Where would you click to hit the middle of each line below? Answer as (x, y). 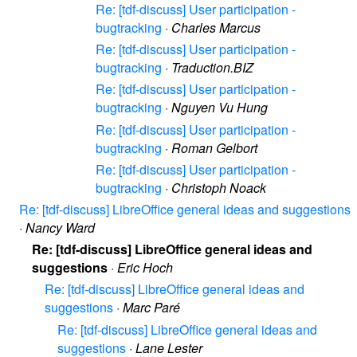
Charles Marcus (216, 27)
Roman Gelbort (214, 147)
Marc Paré (151, 308)
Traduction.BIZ (212, 68)
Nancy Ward (60, 227)
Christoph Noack (219, 187)
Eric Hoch (145, 268)
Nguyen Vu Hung (220, 108)
